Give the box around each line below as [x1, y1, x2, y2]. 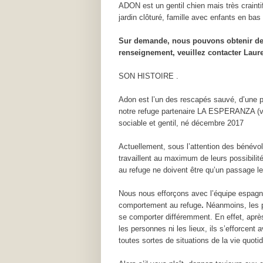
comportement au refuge [119, 200, 201, 210]
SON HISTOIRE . [119, 71, 178, 80]
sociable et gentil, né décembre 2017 [119, 118, 244, 127]
